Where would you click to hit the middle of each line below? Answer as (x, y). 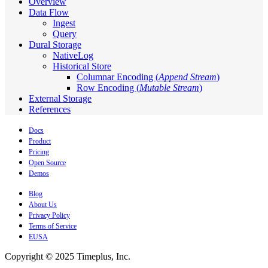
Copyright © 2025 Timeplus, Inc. (68, 257)
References (50, 109)
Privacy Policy (49, 216)
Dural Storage (55, 45)
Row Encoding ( (108, 88)
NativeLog (73, 56)
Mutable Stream (169, 88)
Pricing (39, 152)
